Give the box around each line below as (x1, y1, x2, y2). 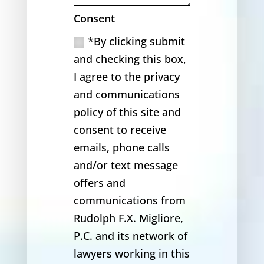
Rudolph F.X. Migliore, (73, 211, 183, 226)
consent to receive (73, 123, 166, 137)
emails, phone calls (73, 140, 170, 155)
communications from (73, 193, 186, 208)
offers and (73, 176, 126, 190)
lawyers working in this (73, 246, 190, 261)
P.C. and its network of (73, 229, 187, 243)
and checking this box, (73, 52, 186, 67)
